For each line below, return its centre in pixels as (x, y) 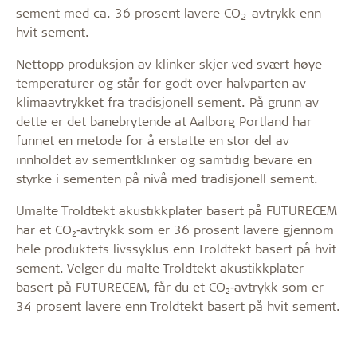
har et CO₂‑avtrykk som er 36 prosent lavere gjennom (175, 229)
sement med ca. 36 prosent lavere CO (128, 13)
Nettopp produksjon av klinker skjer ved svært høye (169, 64)
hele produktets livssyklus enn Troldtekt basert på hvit (176, 249)
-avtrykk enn (284, 13)
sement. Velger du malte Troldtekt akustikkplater (160, 268)
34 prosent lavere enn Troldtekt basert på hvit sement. (178, 306)
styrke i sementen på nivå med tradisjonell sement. (167, 178)
